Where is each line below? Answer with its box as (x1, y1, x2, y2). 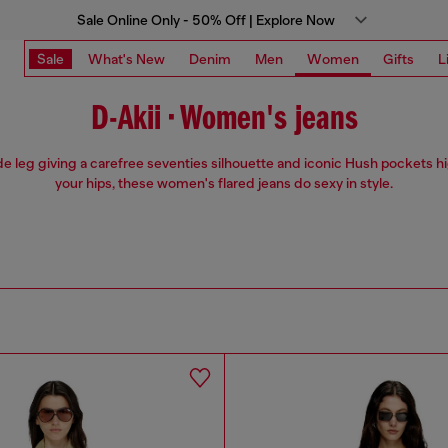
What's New (88, 50, 165, 67)
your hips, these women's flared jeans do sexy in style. (55, 175, 393, 192)
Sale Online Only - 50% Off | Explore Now (77, 12, 335, 28)
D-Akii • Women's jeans (90, 102, 358, 138)
